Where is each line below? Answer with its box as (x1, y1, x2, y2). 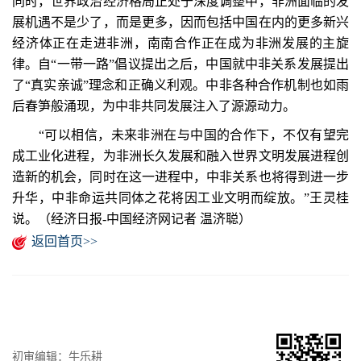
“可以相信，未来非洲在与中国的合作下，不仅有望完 (12, 128, 349, 142)
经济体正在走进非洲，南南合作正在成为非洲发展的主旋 (12, 36, 349, 50)
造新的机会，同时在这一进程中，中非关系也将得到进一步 (12, 170, 349, 184)
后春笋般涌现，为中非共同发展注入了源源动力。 (12, 99, 296, 113)
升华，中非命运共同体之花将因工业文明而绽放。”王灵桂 (12, 191, 349, 205)
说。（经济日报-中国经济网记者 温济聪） (12, 212, 251, 226)
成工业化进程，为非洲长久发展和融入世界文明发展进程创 (12, 149, 349, 163)
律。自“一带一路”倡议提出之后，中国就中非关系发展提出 (12, 57, 349, 71)
